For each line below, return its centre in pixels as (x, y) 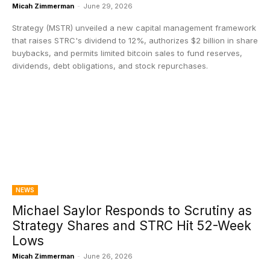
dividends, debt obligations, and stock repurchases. (110, 66)
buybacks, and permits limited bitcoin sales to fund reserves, (127, 53)
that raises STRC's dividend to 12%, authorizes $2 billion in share (135, 40)
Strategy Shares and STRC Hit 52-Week (132, 226)
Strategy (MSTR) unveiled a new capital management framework (134, 28)
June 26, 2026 (108, 256)
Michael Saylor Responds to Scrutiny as (132, 211)
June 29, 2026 (108, 6)
